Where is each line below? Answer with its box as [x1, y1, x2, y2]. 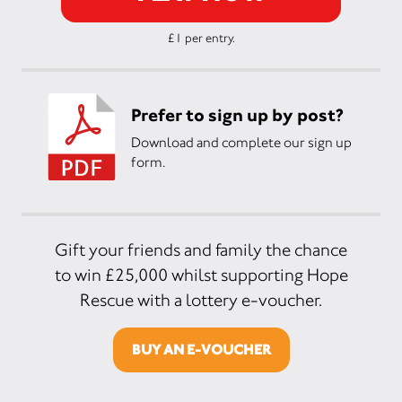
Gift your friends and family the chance [55, 240, 347, 260]
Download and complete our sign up [131, 133, 352, 151]
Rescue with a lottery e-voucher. [80, 290, 322, 310]
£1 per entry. [167, 31, 235, 45]
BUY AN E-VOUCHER [131, 341, 271, 358]
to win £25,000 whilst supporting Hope [54, 265, 348, 285]
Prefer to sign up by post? [131, 103, 344, 126]
